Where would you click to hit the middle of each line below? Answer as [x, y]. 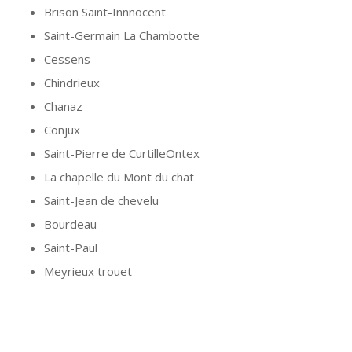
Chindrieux [71, 83]
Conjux [62, 130]
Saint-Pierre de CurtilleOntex [121, 154]
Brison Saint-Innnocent [104, 12]
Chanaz [63, 106]
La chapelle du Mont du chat [119, 177]
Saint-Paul [70, 248]
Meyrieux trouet [88, 271]
